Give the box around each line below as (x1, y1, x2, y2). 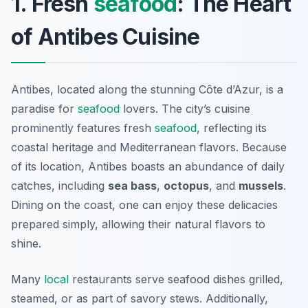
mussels (239, 179, 283, 193)
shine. (11, 236, 41, 251)
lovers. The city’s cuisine (120, 102, 250, 116)
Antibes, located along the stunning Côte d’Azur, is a (11, 82, 283, 97)
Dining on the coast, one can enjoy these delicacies (11, 198, 278, 212)
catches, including (11, 179, 108, 193)
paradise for (11, 102, 78, 116)
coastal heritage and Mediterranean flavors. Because (11, 140, 287, 155)
